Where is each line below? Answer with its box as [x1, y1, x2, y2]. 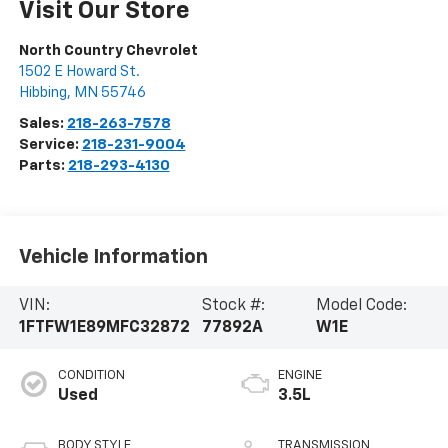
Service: [18, 137, 82, 153]
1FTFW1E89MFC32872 [18, 320, 190, 337]
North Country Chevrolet [18, 43, 198, 59]
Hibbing [18, 85, 67, 101]
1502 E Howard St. [18, 64, 140, 80]
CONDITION [57, 369, 125, 383]
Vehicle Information [18, 246, 208, 267]
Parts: [18, 158, 68, 174]
